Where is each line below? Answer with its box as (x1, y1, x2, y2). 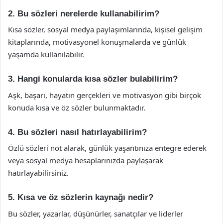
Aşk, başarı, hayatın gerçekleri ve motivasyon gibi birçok (8, 90, 201, 100)
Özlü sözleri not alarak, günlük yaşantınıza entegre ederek (8, 143, 207, 153)
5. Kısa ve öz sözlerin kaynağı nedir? (8, 193, 153, 202)
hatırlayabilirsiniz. (8, 168, 69, 178)
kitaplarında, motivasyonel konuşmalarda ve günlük (8, 37, 186, 47)
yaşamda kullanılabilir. (8, 49, 84, 59)
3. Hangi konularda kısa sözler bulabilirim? (8, 74, 178, 84)
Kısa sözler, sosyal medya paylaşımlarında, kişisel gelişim (8, 24, 203, 34)
